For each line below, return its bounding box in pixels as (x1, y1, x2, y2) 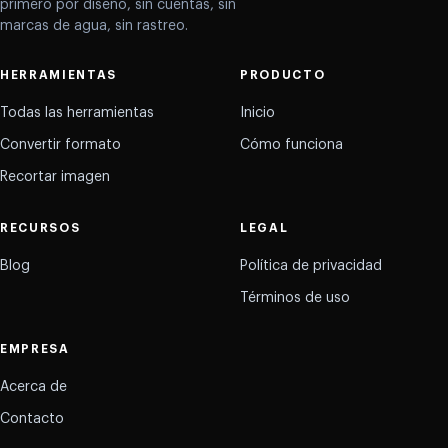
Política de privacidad (240, 258, 382, 273)
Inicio (240, 105, 275, 120)
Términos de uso (240, 290, 350, 305)
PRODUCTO (240, 68, 326, 81)
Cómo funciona (240, 137, 343, 152)
